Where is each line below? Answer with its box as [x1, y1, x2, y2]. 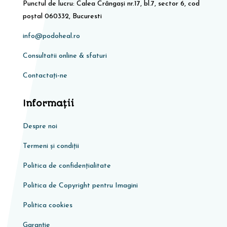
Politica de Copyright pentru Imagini [22, 182, 138, 190]
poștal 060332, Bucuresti [22, 13, 102, 21]
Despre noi [22, 123, 57, 131]
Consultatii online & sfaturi [22, 52, 107, 60]
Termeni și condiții [22, 142, 79, 150]
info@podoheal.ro [22, 32, 80, 41]
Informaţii [22, 98, 74, 109]
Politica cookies [22, 202, 72, 210]
